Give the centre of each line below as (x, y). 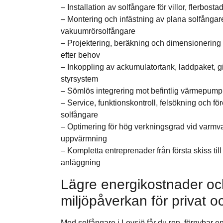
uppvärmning (84, 139)
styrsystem (79, 79)
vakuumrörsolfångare (98, 31)
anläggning (81, 163)
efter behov (80, 55)
